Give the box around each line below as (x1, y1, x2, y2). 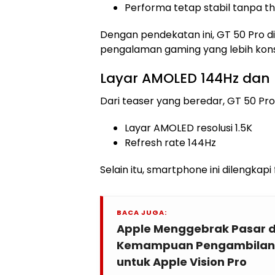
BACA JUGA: (117, 207, 167, 217)
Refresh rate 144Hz (125, 136, 216, 150)
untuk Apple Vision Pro (117, 254, 247, 269)
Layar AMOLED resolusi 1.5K (125, 121, 252, 135)
